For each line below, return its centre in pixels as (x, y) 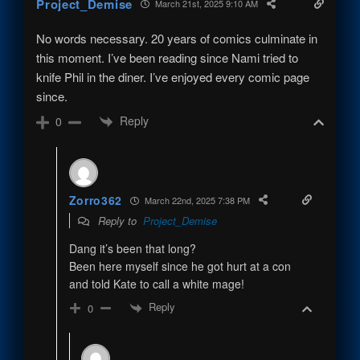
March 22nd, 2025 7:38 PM (196, 200)
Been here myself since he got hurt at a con (180, 266)
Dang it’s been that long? (132, 249)
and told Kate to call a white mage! (156, 284)
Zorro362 (96, 200)
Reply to (119, 221)
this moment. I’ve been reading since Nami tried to (168, 57)
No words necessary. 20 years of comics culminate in (177, 38)
